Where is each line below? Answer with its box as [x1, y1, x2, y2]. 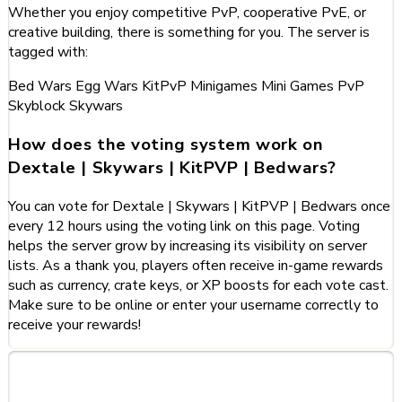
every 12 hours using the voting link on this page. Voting [8, 215, 360, 236]
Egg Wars [75, 76, 142, 97]
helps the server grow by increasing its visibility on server [8, 235, 367, 256]
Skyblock [8, 96, 69, 117]
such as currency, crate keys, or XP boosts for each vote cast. [8, 275, 389, 295]
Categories [8, 370, 150, 399]
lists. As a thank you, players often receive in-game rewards [8, 255, 383, 275]
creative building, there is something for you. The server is [8, 22, 370, 43]
